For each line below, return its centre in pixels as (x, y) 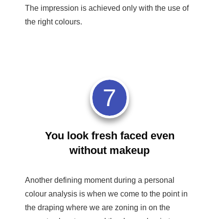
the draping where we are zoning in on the (98, 207)
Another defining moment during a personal (100, 180)
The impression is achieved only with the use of (107, 8)
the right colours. (55, 22)
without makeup (109, 150)
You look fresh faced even (109, 135)
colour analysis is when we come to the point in (106, 194)
